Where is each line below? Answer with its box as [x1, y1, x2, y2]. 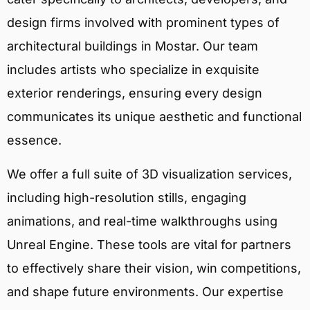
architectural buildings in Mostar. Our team [7, 39, 258, 54]
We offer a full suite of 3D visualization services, [7, 166, 292, 181]
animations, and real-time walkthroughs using [7, 213, 277, 228]
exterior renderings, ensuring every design [7, 86, 262, 101]
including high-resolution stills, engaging [7, 190, 246, 205]
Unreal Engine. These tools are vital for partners [7, 237, 291, 252]
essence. [7, 133, 62, 148]
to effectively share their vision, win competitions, [7, 260, 301, 275]
